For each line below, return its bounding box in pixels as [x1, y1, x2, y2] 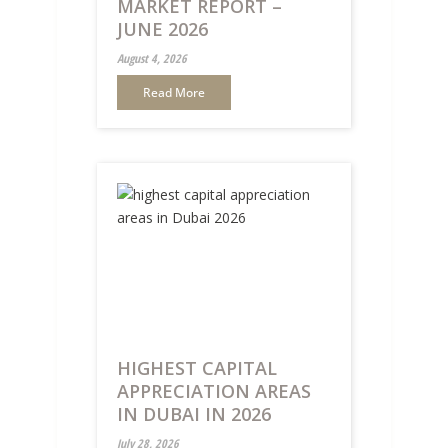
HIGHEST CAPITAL [116, 355, 277, 380]
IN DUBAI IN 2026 [116, 401, 271, 426]
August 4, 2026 [116, 50, 187, 68]
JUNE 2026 [116, 17, 208, 42]
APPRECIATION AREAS [116, 378, 311, 403]
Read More [142, 84, 205, 102]
